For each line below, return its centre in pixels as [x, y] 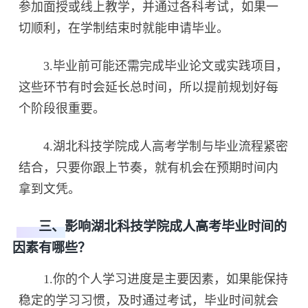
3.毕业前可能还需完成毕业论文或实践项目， [154, 66]
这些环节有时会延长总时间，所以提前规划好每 [149, 87]
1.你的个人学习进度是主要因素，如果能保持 [154, 279]
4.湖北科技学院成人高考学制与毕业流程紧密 [154, 146]
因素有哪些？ [51, 248]
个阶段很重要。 [62, 108]
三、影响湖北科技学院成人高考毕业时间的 [149, 227]
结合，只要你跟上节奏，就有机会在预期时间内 [149, 167]
